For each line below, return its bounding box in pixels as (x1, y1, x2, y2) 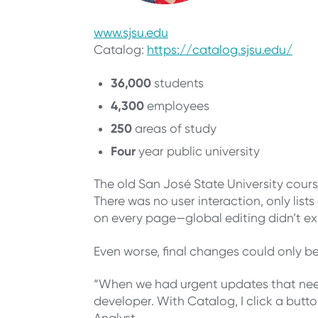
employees (143, 98, 209, 113)
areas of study (131, 121, 216, 136)
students (150, 75, 204, 90)
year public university (135, 143, 263, 158)
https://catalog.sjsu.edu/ (146, 43, 292, 57)
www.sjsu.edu (93, 26, 168, 40)
